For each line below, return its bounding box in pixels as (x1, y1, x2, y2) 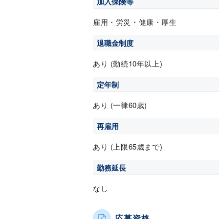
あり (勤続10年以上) (93, 58, 163, 68)
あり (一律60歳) (93, 100, 147, 110)
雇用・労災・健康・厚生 (93, 17, 177, 27)
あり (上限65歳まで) (93, 141, 163, 152)
